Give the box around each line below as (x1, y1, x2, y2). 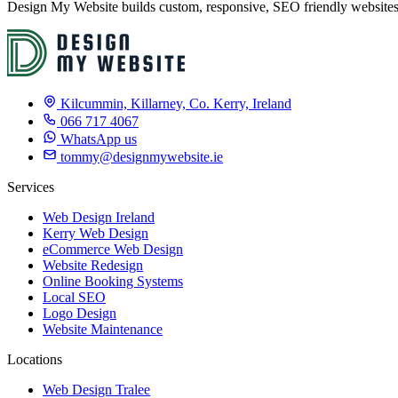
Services (7, 179, 54, 195)
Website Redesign (43, 257, 143, 273)
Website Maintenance (43, 321, 163, 337)
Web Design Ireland (43, 209, 155, 225)
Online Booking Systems (43, 273, 183, 289)
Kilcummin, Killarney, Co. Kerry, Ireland (60, 95, 291, 111)
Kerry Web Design (43, 225, 148, 241)
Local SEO (43, 289, 106, 305)
